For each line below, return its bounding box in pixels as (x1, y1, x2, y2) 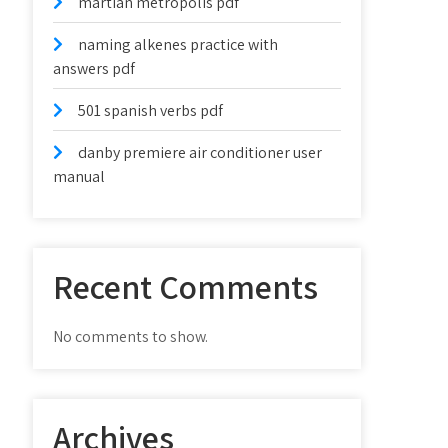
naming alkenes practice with (78, 34, 279, 55)
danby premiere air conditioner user (78, 142, 323, 163)
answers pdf (53, 58, 136, 79)
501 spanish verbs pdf (78, 100, 224, 121)
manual (53, 166, 106, 187)
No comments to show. (53, 326, 209, 347)
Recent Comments (53, 264, 319, 309)
